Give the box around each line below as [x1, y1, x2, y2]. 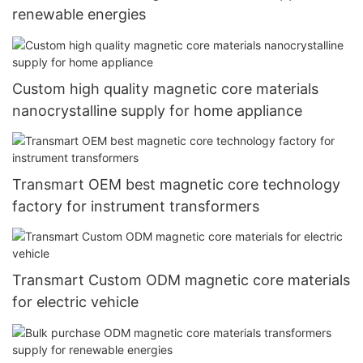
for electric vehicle [12, 293, 139, 311]
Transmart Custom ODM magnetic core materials [12, 271, 350, 289]
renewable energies [12, 6, 146, 23]
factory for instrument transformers [12, 197, 259, 215]
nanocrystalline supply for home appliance [12, 101, 302, 119]
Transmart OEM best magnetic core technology [12, 175, 340, 193]
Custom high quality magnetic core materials [12, 79, 318, 97]
